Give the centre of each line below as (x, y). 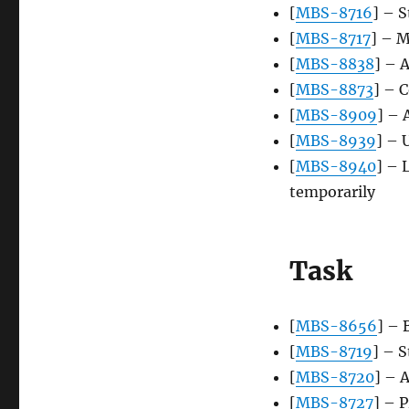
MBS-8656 (336, 326)
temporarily (332, 192)
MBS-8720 (335, 378)
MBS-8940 (336, 167)
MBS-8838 (335, 64)
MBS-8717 (333, 39)
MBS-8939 (336, 141)
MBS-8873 (334, 90)
